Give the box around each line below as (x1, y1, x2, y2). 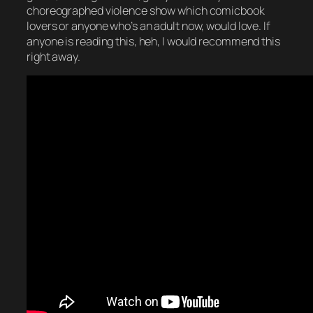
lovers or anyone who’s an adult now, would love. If (27, 18, 270, 34)
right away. (27, 49, 80, 64)
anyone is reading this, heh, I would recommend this (27, 34, 280, 49)
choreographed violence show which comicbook (27, 3, 265, 18)
